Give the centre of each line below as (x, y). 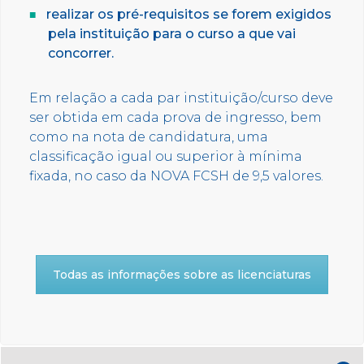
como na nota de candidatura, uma (149, 137)
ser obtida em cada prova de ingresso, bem (175, 117)
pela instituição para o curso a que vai (172, 34)
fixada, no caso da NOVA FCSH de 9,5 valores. (176, 176)
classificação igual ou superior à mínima (166, 156)
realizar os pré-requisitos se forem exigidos (189, 14)
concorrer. (81, 53)
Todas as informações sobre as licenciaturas (182, 275)
